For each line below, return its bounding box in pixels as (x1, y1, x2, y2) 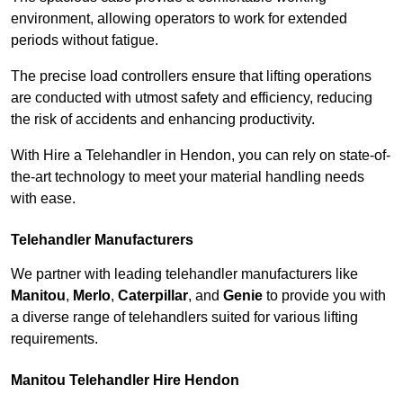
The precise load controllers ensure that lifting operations (11, 68, 372, 85)
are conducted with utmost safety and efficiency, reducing (11, 90, 372, 106)
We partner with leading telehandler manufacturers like (11, 266, 358, 282)
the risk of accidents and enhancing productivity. (11, 112, 315, 128)
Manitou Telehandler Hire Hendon (11, 372, 239, 389)
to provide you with (263, 288, 386, 304)
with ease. (11, 191, 76, 207)
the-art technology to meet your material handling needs (11, 169, 364, 185)
